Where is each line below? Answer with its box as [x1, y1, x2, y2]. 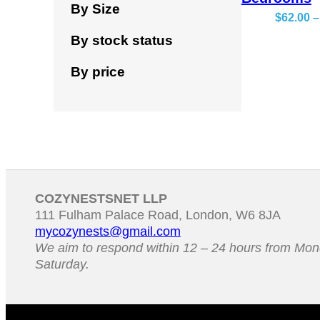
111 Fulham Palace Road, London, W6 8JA [34, 208, 281, 223]
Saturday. [34, 257, 89, 272]
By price [71, 64, 126, 79]
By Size [71, 1, 121, 17]
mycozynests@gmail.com [34, 224, 181, 239]
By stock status [71, 33, 174, 49]
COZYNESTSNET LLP [34, 191, 167, 206]
